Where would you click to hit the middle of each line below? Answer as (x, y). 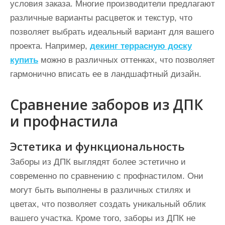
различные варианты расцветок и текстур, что (101, 18)
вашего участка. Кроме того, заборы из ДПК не (103, 218)
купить (24, 60)
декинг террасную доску (141, 46)
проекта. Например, (50, 46)
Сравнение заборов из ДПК (106, 104)
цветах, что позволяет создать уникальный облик (108, 204)
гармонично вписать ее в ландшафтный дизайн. (106, 74)
